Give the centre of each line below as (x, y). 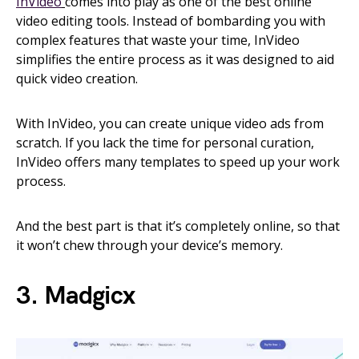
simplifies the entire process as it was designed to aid (175, 60)
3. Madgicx (75, 296)
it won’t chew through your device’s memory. (149, 246)
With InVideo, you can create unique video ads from (170, 124)
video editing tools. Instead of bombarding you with (171, 21)
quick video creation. (77, 79)
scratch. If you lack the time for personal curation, (165, 143)
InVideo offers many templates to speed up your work (178, 162)
